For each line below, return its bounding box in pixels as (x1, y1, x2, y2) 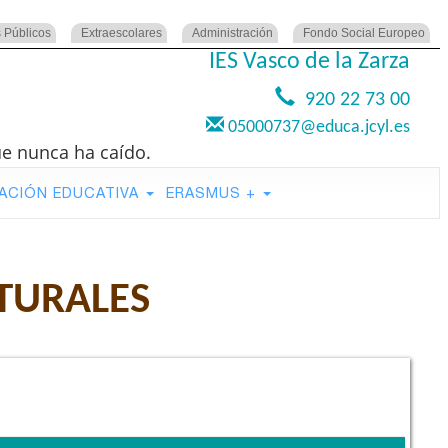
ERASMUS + (165, 184, 261, 201)
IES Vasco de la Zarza (208, 50, 410, 74)
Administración (192, 26, 273, 40)
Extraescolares (81, 26, 162, 40)
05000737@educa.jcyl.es (223, 118, 410, 137)
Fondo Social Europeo (303, 26, 425, 40)
